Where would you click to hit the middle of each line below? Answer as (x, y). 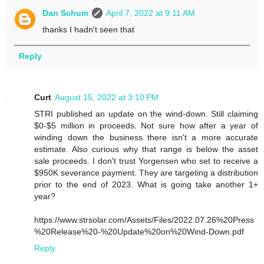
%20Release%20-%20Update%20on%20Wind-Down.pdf (139, 231)
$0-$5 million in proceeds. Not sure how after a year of (146, 125)
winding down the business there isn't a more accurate (146, 137)
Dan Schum (66, 13)
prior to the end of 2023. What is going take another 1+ (146, 184)
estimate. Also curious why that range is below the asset (146, 149)
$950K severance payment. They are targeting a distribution (146, 172)
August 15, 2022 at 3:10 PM (107, 97)
